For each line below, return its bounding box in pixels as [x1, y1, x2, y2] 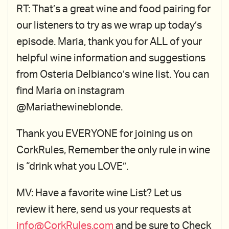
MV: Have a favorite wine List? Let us [16, 188, 181, 198]
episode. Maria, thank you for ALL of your [16, 37, 202, 47]
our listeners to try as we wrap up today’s [16, 20, 202, 31]
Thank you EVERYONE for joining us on [16, 129, 193, 139]
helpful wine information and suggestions [16, 53, 205, 63]
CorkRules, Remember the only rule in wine [16, 145, 210, 155]
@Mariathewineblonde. [16, 102, 123, 112]
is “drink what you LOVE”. [16, 162, 128, 172]
